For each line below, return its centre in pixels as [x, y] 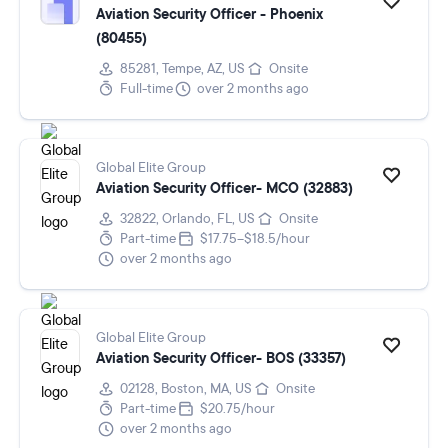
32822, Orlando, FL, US [187, 219]
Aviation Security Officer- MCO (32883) [224, 188]
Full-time [146, 89]
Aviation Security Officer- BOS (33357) [221, 358]
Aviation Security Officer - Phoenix [209, 14]
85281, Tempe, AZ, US [182, 69]
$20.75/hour [237, 409]
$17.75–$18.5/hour [255, 239]
